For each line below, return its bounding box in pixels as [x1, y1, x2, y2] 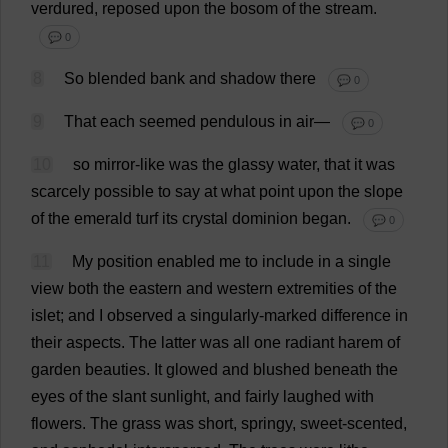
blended [88, 70, 146, 87]
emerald [74, 210, 132, 227]
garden [31, 361, 81, 378]
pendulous [200, 113, 275, 130]
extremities [277, 280, 354, 297]
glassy [228, 156, 274, 173]
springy [241, 415, 292, 432]
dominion [232, 210, 298, 227]
